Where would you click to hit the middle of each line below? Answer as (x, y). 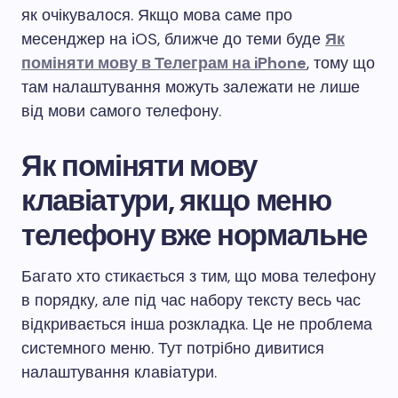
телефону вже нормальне (194, 235)
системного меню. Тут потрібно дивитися (173, 348)
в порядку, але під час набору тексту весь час (191, 300)
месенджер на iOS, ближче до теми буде (173, 39)
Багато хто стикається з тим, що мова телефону (199, 276)
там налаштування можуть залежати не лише (191, 87)
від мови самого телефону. (121, 111)
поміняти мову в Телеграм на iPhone (164, 63)
